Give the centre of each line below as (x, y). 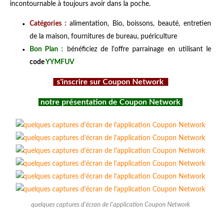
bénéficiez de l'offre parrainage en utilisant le (137, 49)
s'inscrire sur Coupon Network (110, 82)
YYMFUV (60, 62)
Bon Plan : (47, 49)
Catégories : (48, 23)
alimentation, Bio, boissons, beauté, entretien (140, 23)
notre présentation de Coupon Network (110, 102)
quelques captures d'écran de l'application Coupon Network (110, 204)
